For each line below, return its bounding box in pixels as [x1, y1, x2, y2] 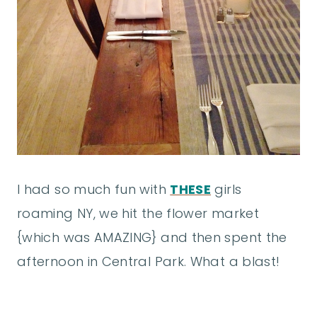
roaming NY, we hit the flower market [17, 204, 259, 222]
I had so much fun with [17, 180, 171, 198]
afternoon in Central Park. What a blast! [17, 252, 280, 270]
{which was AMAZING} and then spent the [17, 228, 287, 246]
